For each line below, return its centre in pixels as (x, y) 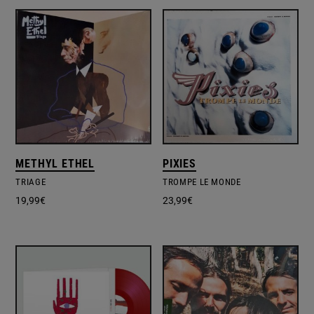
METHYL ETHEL (55, 164)
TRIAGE (31, 182)
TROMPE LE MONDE (202, 182)
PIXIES (179, 164)
